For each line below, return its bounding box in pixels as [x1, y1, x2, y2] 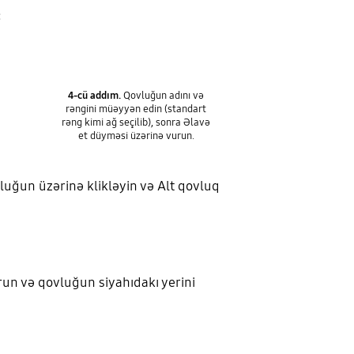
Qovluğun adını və [121, 88, 205, 102]
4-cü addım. [68, 88, 122, 102]
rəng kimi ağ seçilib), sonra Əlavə [62, 115, 211, 129]
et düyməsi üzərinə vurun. [77, 129, 194, 142]
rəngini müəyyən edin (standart [66, 102, 207, 115]
